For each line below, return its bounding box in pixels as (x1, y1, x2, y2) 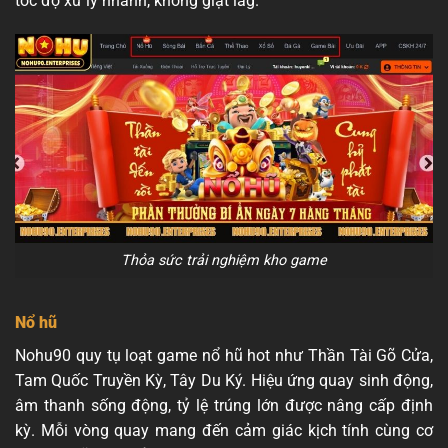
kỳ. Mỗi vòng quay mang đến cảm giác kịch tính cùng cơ (15, 420, 433, 440)
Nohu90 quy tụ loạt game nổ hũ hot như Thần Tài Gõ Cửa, (15, 345, 433, 365)
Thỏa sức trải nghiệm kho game (121, 252, 327, 269)
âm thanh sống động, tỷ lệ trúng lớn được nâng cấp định (15, 395, 433, 415)
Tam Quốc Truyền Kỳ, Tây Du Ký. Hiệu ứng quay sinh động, (15, 370, 433, 390)
